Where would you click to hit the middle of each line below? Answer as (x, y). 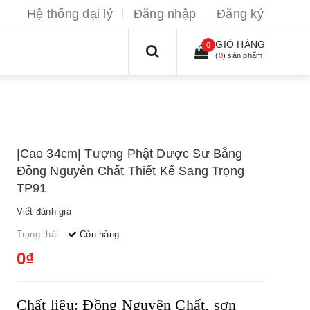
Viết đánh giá (44, 211)
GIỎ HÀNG (240, 45)
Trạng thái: (40, 234)
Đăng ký (240, 14)
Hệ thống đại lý (70, 14)
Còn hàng (98, 234)
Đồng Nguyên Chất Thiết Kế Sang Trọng (130, 171)
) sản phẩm (243, 56)
